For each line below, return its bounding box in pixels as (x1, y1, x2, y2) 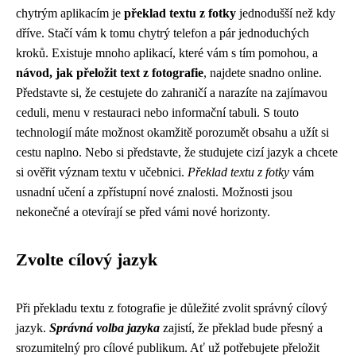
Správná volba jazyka (49, 321, 160, 335)
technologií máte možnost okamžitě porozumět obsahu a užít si (16, 126, 329, 139)
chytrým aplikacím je (16, 6, 124, 20)
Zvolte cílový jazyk (16, 250, 157, 269)
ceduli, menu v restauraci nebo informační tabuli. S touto (16, 106, 299, 119)
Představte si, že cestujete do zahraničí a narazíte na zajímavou (16, 86, 327, 99)
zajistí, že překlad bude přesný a (160, 321, 323, 335)
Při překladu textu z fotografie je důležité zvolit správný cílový (16, 301, 327, 315)
